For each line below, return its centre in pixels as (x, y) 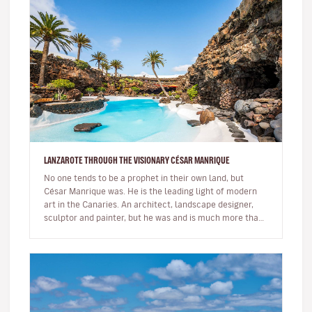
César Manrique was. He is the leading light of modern (150, 191)
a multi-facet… (73, 231)
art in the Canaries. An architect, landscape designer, (149, 204)
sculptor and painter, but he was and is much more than (154, 217)
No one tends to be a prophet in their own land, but (144, 178)
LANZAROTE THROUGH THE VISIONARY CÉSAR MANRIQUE (137, 160)
